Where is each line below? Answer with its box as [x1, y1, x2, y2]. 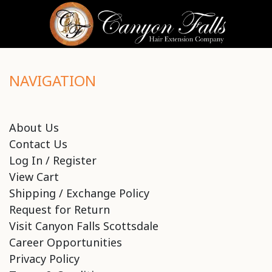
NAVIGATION [9, 70, 96, 90]
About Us [9, 120, 59, 135]
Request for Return [9, 202, 110, 217]
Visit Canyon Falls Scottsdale [9, 218, 158, 233]
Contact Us [9, 136, 67, 151]
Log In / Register [9, 152, 97, 168]
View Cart [9, 169, 59, 184]
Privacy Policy [9, 251, 80, 266]
